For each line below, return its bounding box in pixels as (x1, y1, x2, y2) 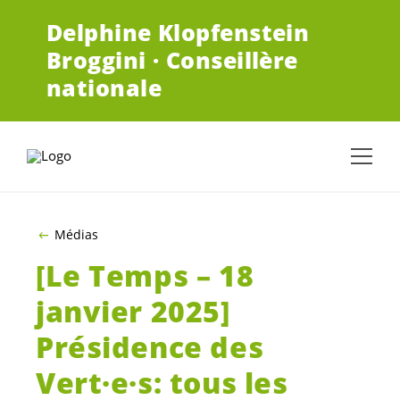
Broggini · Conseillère (46, 46, 298, 75)
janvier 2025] (36, 292, 230, 331)
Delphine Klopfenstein (46, 18, 310, 47)
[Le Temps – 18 (36, 256, 254, 296)
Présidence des (36, 328, 264, 367)
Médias (54, 226, 98, 243)
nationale (46, 73, 162, 103)
